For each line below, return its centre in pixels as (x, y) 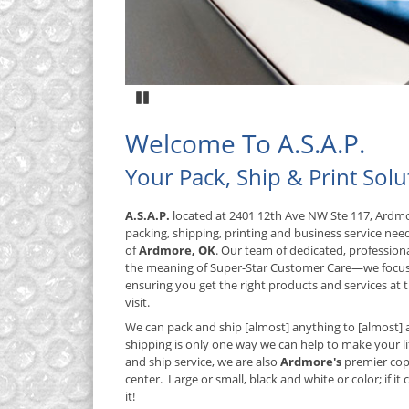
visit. (137, 302)
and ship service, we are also (201, 361)
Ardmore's (311, 361)
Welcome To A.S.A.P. (245, 143)
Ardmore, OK (177, 250)
